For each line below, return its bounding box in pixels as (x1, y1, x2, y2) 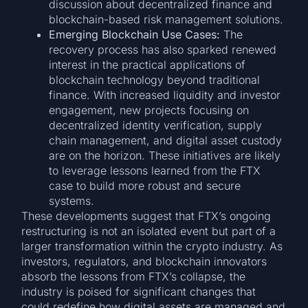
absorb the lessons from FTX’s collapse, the (21, 269, 246, 284)
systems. (49, 194, 95, 208)
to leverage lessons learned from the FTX (49, 164, 261, 178)
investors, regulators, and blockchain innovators (21, 254, 267, 269)
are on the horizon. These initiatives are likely (49, 148, 281, 163)
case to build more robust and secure (49, 179, 241, 193)
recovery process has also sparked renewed (49, 43, 277, 57)
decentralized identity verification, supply (49, 118, 263, 133)
